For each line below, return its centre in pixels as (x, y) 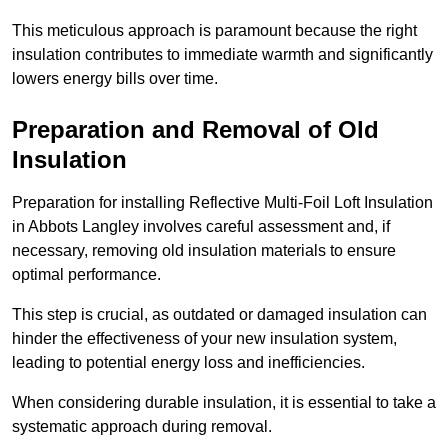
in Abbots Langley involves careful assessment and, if (201, 227)
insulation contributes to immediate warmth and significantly (222, 55)
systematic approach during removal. (144, 427)
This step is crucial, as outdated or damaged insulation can (219, 315)
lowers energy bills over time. (115, 79)
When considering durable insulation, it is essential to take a (224, 403)
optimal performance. (86, 275)
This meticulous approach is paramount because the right (214, 31)
